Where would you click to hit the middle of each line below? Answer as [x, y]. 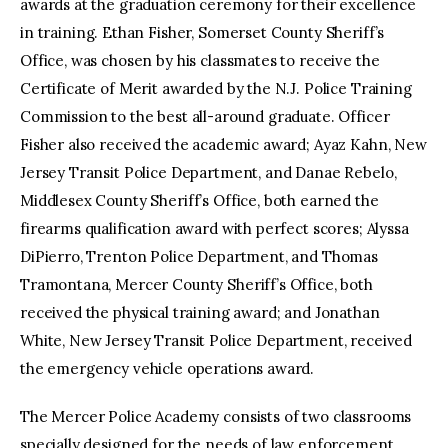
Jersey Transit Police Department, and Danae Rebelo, [208, 173]
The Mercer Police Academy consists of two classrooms [216, 416]
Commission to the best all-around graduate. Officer [205, 117]
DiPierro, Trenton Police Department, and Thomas [199, 257]
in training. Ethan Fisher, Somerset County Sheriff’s [202, 33]
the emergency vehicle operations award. [167, 369]
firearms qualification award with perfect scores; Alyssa [214, 229]
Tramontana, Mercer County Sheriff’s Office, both [196, 285]
